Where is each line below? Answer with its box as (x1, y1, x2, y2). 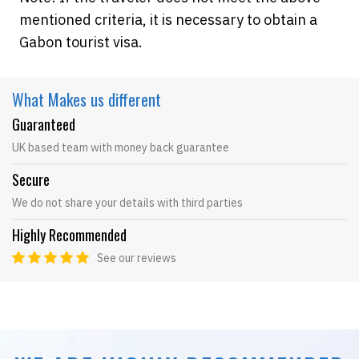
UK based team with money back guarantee (12, 140, 229, 155)
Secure (12, 169, 50, 190)
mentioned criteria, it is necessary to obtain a (19, 10, 317, 29)
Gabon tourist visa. (19, 33, 143, 51)
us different (87, 87, 161, 111)
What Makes (12, 87, 87, 111)
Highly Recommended (12, 224, 127, 245)
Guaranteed (12, 114, 75, 135)
